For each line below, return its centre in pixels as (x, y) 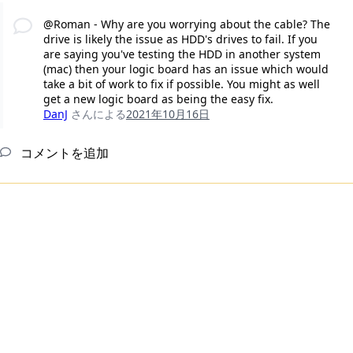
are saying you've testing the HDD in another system (182, 54)
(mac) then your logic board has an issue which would (186, 69)
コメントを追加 (63, 153)
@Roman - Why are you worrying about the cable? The (186, 24)
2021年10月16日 (167, 114)
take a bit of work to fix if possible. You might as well (181, 84)
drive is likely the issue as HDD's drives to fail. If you (180, 39)
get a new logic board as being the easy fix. (158, 99)
